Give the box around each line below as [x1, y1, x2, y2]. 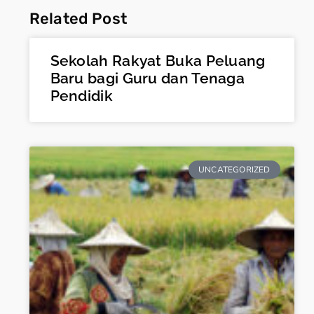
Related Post [29, 9, 128, 29]
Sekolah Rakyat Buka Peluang [50, 52, 266, 70]
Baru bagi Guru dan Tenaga [50, 69, 245, 88]
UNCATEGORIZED [198, 164, 271, 176]
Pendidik [50, 87, 113, 105]
